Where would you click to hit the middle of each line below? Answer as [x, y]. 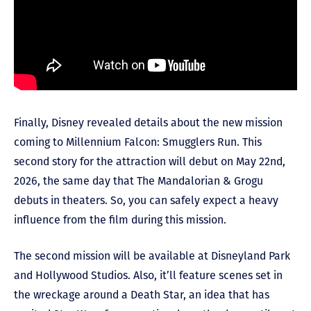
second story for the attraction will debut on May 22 [142, 161]
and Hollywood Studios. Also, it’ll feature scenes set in [148, 275]
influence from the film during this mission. [121, 219]
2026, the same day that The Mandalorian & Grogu [138, 180]
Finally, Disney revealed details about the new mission [148, 122]
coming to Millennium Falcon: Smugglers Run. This [138, 142]
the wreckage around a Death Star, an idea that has [142, 294]
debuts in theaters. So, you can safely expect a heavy [146, 200]
